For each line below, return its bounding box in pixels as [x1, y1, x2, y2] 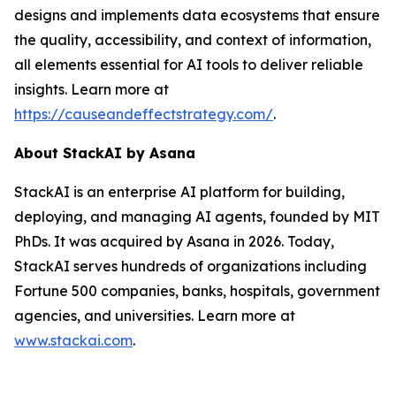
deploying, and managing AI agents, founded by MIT [14, 208, 380, 225]
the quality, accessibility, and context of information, [14, 31, 371, 49]
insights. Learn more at [14, 80, 169, 98]
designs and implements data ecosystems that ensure [14, 6, 380, 24]
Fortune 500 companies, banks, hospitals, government [14, 282, 380, 300]
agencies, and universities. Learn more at [14, 307, 295, 324]
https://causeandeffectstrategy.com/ [14, 105, 273, 123]
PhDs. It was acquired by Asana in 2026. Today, [14, 232, 334, 250]
